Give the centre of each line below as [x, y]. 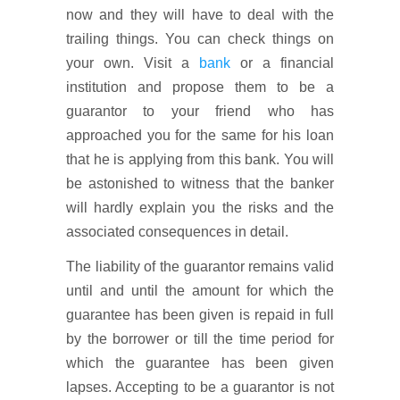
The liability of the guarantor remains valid [200, 267]
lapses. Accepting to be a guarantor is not [200, 387]
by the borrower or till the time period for [200, 339]
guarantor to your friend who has [200, 111]
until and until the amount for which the [200, 291]
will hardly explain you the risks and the [200, 208]
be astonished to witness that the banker [200, 183]
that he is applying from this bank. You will [200, 159]
